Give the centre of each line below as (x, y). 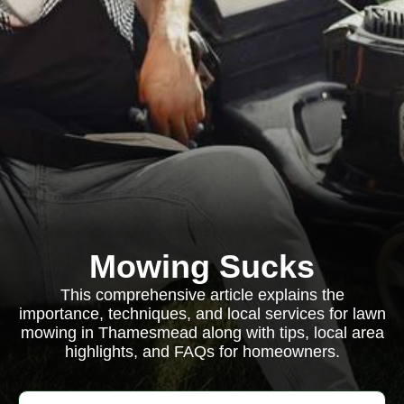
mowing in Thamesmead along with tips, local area (202, 333)
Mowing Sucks (202, 266)
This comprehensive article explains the (202, 295)
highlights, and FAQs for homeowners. (202, 352)
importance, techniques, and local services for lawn (202, 314)
